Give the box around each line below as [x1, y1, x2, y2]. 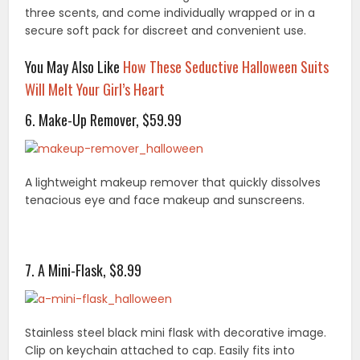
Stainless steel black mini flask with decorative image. [25, 325, 327, 342]
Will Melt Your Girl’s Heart [25, 78, 166, 100]
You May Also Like [25, 55, 124, 77]
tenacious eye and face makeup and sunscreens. [25, 192, 305, 209]
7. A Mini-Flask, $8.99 [25, 260, 142, 281]
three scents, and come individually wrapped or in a [25, 4, 316, 21]
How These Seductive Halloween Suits [123, 55, 329, 77]
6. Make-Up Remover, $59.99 [25, 108, 182, 130]
